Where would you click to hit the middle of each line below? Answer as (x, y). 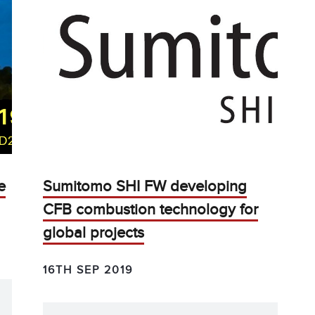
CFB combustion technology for (151, 210)
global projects (94, 233)
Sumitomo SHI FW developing (145, 186)
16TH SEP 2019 (88, 270)
